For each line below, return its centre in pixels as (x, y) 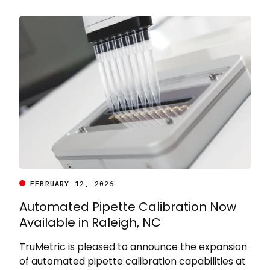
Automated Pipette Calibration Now (128, 206)
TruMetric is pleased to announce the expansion (133, 246)
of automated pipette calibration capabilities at (133, 261)
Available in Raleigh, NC (90, 222)
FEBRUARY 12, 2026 (72, 183)
